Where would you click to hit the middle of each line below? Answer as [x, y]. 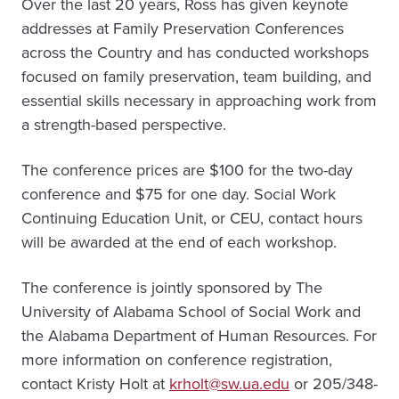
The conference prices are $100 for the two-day [187, 170]
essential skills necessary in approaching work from [199, 101]
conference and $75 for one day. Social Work [179, 194]
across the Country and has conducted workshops [195, 53]
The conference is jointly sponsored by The [172, 288]
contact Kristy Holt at [95, 384]
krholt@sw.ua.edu [229, 384]
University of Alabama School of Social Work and [191, 312]
